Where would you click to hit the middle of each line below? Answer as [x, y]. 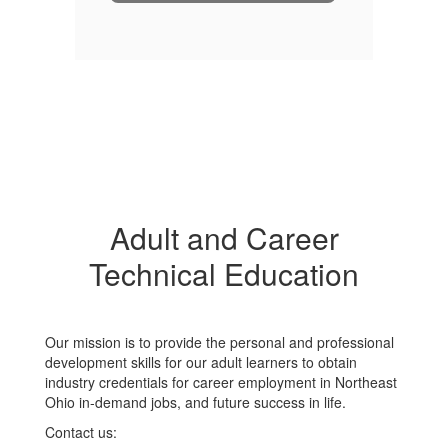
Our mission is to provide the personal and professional [219, 342]
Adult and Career [224, 237]
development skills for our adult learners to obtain [201, 362]
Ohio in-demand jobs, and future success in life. [197, 402]
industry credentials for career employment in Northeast [221, 382]
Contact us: [83, 432]
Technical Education [224, 273]
